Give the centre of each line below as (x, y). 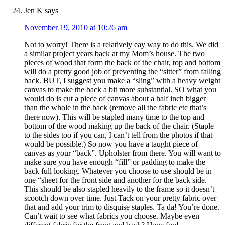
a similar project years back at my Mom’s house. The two (115, 54)
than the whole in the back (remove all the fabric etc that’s (115, 108)
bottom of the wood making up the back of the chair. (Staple (119, 126)
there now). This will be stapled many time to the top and (114, 117)
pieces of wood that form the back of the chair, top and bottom (122, 63)
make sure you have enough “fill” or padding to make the (115, 162)
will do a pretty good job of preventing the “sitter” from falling (123, 72)
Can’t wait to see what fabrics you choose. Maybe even (112, 216)
